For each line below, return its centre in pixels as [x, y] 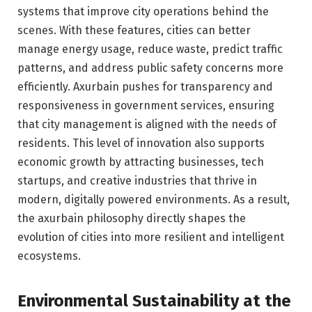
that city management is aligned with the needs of [147, 125]
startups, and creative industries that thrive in [137, 181]
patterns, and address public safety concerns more [150, 68]
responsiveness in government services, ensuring [146, 106]
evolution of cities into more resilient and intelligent [151, 237]
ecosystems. [49, 256]
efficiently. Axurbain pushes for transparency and [145, 87]
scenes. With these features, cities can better [134, 31]
